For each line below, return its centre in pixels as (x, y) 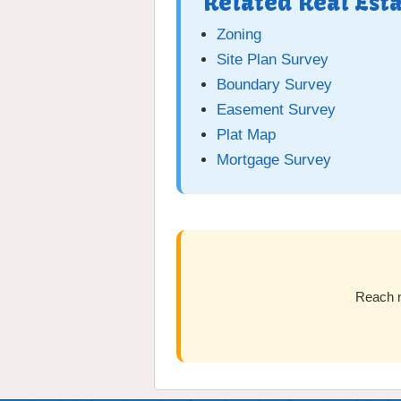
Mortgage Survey (274, 160)
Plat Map (246, 135)
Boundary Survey (274, 85)
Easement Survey (276, 110)
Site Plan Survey (273, 60)
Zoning (239, 35)
